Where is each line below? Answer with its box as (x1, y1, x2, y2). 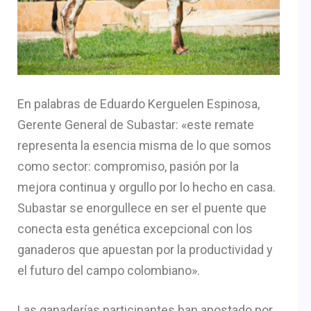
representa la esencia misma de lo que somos (17, 137, 271, 153)
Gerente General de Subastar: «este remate (17, 117, 254, 132)
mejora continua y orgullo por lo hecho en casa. (17, 179, 276, 194)
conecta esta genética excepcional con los (17, 221, 253, 236)
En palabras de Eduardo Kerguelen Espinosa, (17, 96, 260, 111)
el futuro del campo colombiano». (17, 262, 200, 278)
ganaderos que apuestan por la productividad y (17, 242, 273, 257)
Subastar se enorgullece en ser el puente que (17, 200, 267, 215)
